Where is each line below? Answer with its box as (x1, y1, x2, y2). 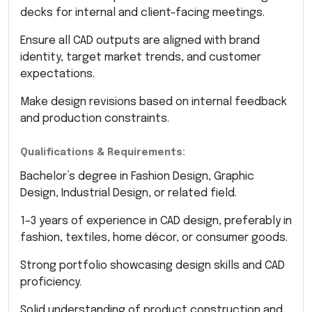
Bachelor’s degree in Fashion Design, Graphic (20, 170, 254, 182)
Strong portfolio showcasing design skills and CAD (20, 259, 285, 272)
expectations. (20, 68, 95, 80)
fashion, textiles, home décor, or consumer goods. (20, 231, 288, 244)
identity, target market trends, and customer (20, 51, 261, 63)
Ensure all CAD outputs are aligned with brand (20, 34, 260, 47)
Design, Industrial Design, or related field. (20, 187, 237, 199)
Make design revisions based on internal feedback (20, 95, 287, 108)
